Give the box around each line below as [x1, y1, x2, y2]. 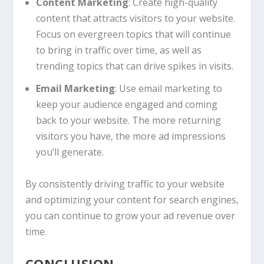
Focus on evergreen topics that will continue [35, 28, 231, 41]
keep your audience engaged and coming [35, 98, 217, 111]
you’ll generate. [35, 146, 104, 159]
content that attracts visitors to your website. [35, 12, 235, 25]
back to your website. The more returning [35, 114, 221, 127]
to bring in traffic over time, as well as [35, 44, 202, 57]
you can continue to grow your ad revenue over [25, 209, 235, 223]
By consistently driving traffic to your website [25, 177, 225, 191]
